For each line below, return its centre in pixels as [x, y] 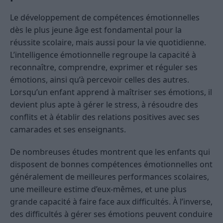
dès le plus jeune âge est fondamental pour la [96, 30]
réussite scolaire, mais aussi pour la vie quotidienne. [108, 43]
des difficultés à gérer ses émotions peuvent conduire [111, 214]
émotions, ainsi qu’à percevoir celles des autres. [100, 80]
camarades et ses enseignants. [68, 130]
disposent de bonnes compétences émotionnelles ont [111, 165]
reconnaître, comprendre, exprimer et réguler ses [104, 67]
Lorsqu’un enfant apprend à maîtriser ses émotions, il [111, 92]
